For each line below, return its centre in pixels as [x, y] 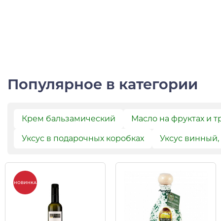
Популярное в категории [103, 84]
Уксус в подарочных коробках [83, 138]
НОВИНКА [25, 183]
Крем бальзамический [68, 118]
